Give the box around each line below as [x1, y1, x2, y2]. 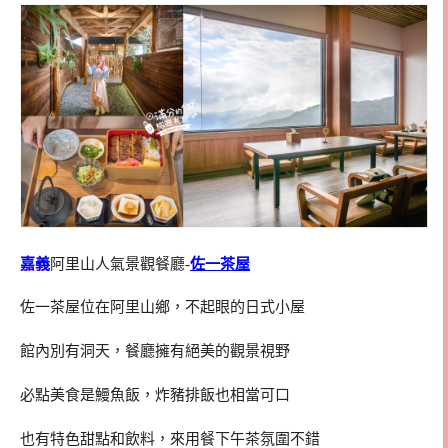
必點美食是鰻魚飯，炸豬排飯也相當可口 [20, 386, 290, 403]
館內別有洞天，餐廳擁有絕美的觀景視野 [20, 343, 290, 360]
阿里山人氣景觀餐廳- [50, 255, 190, 272]
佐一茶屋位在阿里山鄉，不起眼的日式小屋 [20, 299, 305, 316]
